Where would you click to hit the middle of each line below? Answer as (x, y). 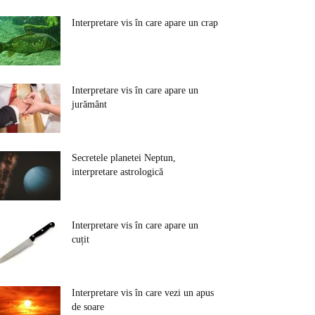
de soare (88, 307)
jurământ (89, 104)
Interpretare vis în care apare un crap (145, 23)
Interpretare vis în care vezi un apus (143, 293)
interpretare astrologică (117, 172)
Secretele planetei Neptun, (124, 158)
